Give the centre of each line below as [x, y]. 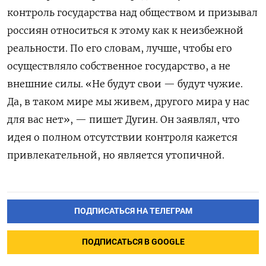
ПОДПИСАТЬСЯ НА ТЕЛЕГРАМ [133, 211]
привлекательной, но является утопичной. [116, 155]
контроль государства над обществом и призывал [132, 12]
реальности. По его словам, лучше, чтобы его [120, 48]
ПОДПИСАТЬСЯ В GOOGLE [133, 242]
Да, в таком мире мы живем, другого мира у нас [128, 101]
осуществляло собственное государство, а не [119, 66]
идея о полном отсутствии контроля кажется [122, 137]
